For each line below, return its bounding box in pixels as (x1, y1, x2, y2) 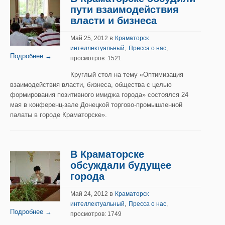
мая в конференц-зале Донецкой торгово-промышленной (10, 101, 182, 108)
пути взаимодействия (70, 4, 179, 15)
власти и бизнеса (70, 15, 157, 26)
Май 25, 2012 (70, 35, 109, 42)
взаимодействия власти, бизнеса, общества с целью (10, 81, 172, 88)
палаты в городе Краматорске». (10, 111, 107, 119)
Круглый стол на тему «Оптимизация (70, 71, 183, 78)
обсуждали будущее (70, 160, 171, 171)
